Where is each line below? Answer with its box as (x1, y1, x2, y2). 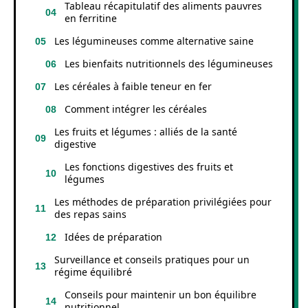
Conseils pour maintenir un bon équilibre (65, 287, 256, 301)
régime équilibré (54, 265, 132, 278)
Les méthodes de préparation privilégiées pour (54, 195, 272, 208)
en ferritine (65, 11, 117, 25)
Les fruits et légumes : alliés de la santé (54, 124, 237, 138)
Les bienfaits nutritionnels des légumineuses (65, 56, 273, 70)
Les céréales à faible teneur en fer (54, 79, 212, 93)
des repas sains (54, 207, 126, 221)
